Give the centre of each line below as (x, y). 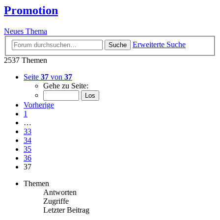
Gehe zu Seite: (66, 85)
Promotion (31, 11)
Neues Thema (26, 31)
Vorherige (39, 105)
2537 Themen (26, 60)
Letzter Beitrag (66, 210)
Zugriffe (56, 201)
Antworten (60, 192)
